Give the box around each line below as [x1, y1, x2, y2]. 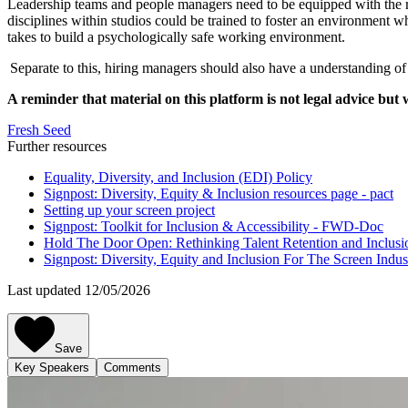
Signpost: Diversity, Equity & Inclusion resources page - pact [44, 185, 393, 201]
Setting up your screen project [44, 201, 215, 218]
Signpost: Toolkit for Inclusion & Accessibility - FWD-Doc [44, 218, 383, 234]
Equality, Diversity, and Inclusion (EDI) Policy [44, 168, 312, 185]
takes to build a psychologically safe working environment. [7, 28, 352, 45]
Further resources [7, 138, 107, 154]
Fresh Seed [7, 121, 71, 138]
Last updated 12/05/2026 [7, 281, 150, 298]
